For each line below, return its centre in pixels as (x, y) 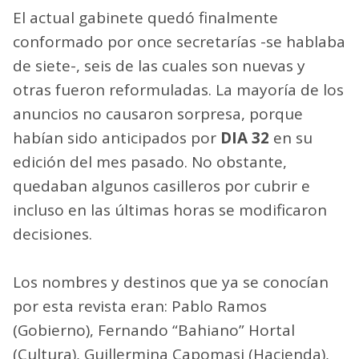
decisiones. (52, 234)
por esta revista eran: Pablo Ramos (140, 306)
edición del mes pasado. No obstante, (150, 161)
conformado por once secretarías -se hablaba (179, 41)
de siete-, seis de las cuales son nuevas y (159, 65)
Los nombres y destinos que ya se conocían (171, 282)
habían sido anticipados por (117, 137)
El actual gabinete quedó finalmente (145, 17)
